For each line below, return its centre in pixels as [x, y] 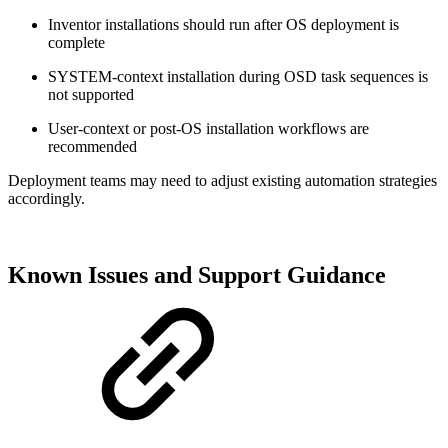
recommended [92, 147]
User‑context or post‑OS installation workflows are [208, 129]
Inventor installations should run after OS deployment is [223, 25]
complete [76, 43]
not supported [91, 95]
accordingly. [46, 199]
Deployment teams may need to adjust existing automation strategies [222, 181]
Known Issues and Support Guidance [197, 275]
